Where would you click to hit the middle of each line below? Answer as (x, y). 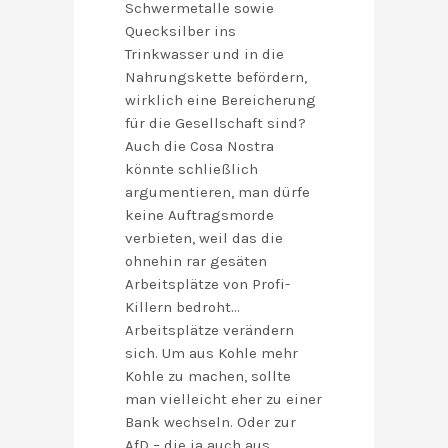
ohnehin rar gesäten (196, 261)
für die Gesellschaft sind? (215, 123)
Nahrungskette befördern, (216, 77)
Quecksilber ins (180, 31)
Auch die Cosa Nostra (199, 146)
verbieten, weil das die (204, 238)
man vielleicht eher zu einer (223, 399)
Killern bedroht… (182, 307)
